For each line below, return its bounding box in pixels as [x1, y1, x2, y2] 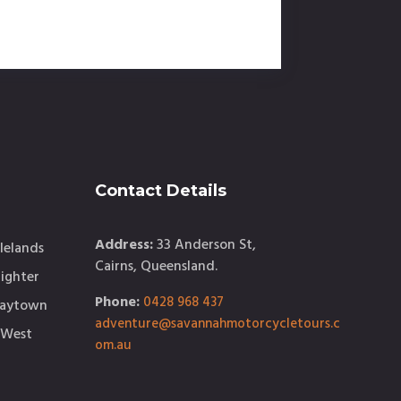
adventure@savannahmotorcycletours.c [94, 313, 340, 336]
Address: [94, 234, 157, 258]
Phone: [94, 291, 140, 315]
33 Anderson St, [156, 234, 256, 258]
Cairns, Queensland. [94, 255, 218, 279]
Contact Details [94, 181, 226, 201]
